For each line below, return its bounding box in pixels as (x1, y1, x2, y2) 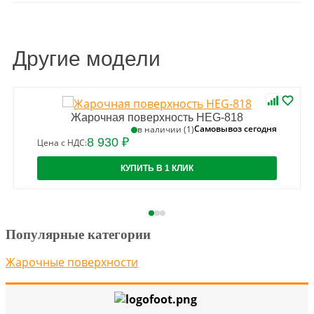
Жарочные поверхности (6, 254, 138, 271)
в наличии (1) (137, 123, 194, 135)
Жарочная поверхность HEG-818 (71, 111, 243, 123)
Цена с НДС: (37, 136, 87, 149)
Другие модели (13, 46, 161, 70)
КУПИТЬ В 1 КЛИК (121, 163, 193, 173)
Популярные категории (6, 227, 151, 243)
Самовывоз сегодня (194, 123, 277, 135)
